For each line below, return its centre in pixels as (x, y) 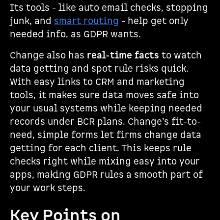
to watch (180, 56)
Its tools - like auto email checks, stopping (109, 8)
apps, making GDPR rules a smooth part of (106, 175)
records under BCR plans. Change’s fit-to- (105, 122)
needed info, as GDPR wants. (75, 35)
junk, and (32, 21)
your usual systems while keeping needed (106, 109)
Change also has (48, 56)
